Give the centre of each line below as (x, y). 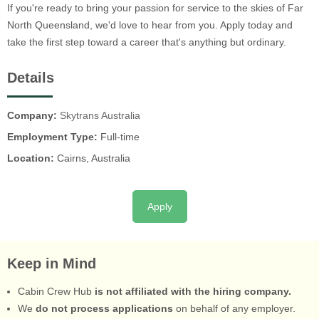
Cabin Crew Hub (56, 291)
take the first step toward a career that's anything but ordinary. (147, 42)
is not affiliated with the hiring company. (193, 291)
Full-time (119, 137)
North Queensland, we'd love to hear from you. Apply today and (150, 25)
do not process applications (104, 308)
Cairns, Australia (92, 158)
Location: (31, 158)
